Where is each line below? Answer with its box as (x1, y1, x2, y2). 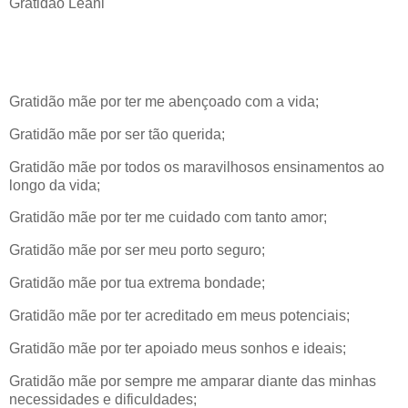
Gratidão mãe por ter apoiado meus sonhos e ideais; (9, 340, 346, 356)
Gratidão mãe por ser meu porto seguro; (9, 242, 265, 259)
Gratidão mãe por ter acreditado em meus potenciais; (9, 307, 350, 323)
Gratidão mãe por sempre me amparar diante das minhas (9, 372, 376, 389)
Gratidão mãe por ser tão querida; (9, 126, 225, 142)
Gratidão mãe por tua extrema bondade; (9, 275, 265, 291)
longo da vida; (9, 177, 100, 193)
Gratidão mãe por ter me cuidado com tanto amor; (9, 209, 327, 226)
